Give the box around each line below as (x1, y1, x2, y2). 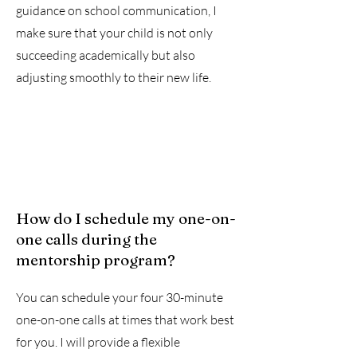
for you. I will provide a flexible (16, 334, 180, 350)
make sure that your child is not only (16, 25, 213, 41)
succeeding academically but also (16, 47, 195, 63)
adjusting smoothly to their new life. (16, 69, 211, 85)
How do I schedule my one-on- (16, 209, 236, 228)
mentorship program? (16, 250, 175, 269)
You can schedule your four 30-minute (16, 289, 223, 305)
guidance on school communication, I (16, 2, 217, 18)
